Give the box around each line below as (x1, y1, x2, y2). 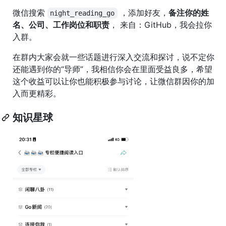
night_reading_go (50, 9, 115, 17)
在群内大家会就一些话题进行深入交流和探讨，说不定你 (13, 51, 214, 62)
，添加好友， (117, 7, 168, 18)
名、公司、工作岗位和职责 (13, 19, 109, 30)
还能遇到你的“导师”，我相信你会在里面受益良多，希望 (13, 64, 212, 74)
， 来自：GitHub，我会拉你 (109, 19, 212, 30)
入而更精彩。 (13, 88, 61, 98)
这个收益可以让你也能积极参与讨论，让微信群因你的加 (13, 76, 214, 86)
